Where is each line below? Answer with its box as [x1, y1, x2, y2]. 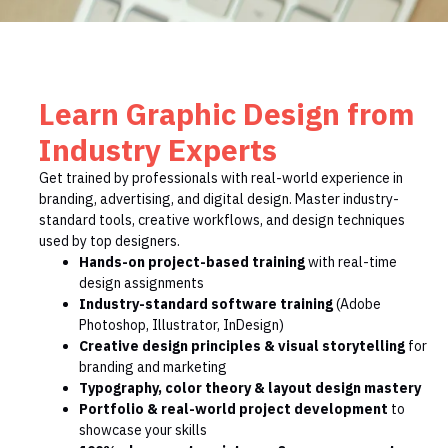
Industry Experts [39, 130, 277, 170]
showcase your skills [79, 421, 207, 440]
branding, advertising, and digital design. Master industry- [39, 190, 399, 209]
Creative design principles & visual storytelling [79, 337, 405, 356]
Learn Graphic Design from [39, 94, 415, 134]
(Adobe [333, 295, 381, 314]
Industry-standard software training [79, 295, 333, 314]
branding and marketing [79, 358, 227, 377]
